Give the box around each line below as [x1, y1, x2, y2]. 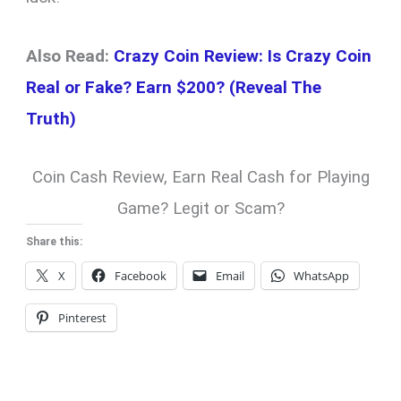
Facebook [115, 267, 167, 284]
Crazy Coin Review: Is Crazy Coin [114, 45, 372, 66]
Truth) [26, 107, 77, 129]
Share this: [26, 235, 83, 248]
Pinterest [58, 309, 107, 326]
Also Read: [26, 45, 115, 66]
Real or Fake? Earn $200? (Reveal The [26, 76, 322, 98]
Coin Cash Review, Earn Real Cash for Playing [31, 166, 370, 187]
